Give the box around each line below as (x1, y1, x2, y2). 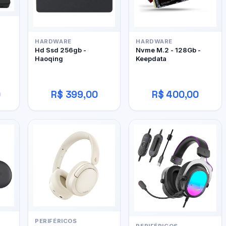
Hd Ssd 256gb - (35, 46, 87, 54)
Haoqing (35, 54, 64, 63)
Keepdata (136, 54, 167, 63)
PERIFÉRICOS (35, 217, 77, 224)
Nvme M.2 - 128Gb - (136, 46, 201, 54)
